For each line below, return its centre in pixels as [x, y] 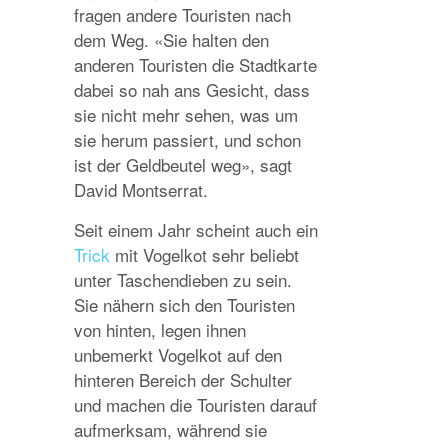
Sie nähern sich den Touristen [184, 304]
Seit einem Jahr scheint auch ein [196, 229]
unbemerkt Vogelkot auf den [178, 354]
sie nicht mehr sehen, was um [186, 114]
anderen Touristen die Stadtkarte [195, 64]
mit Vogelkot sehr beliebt [204, 254]
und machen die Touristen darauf [195, 404]
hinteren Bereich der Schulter [183, 379]
